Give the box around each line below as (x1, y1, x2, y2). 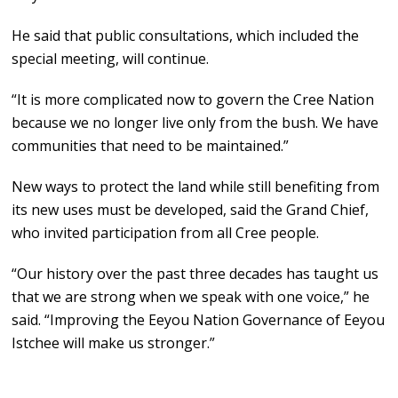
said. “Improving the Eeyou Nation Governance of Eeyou (12, 310, 386, 330)
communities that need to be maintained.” (12, 136, 290, 156)
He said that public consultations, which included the (12, 26, 360, 46)
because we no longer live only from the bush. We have (12, 113, 379, 133)
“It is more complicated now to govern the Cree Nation (12, 90, 375, 110)
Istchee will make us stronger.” (12, 333, 216, 354)
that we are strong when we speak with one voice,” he (12, 287, 370, 307)
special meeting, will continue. (12, 49, 210, 69)
